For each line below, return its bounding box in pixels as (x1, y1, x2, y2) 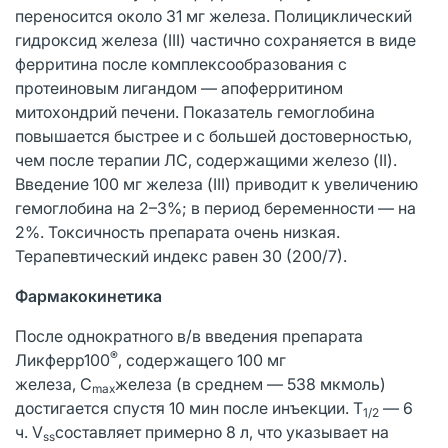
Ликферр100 (15, 349, 110, 370)
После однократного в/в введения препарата (15, 325, 363, 346)
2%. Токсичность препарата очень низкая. (15, 221, 340, 242)
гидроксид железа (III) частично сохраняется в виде (15, 29, 416, 50)
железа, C (15, 373, 92, 394)
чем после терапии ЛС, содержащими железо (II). (15, 149, 397, 170)
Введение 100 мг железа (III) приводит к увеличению (15, 173, 418, 194)
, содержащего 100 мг (118, 349, 286, 370)
